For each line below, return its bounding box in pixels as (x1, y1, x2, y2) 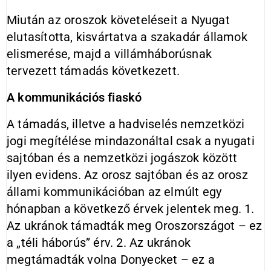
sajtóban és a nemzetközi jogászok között (7, 151, 238, 165)
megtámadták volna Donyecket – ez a (7, 252, 215, 267)
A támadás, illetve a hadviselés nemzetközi (7, 117, 245, 131)
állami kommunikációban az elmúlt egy (7, 184, 222, 199)
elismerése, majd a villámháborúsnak (7, 47, 212, 61)
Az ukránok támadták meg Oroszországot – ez (7, 218, 263, 233)
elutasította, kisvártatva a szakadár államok (7, 30, 247, 44)
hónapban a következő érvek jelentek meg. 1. (7, 201, 255, 216)
